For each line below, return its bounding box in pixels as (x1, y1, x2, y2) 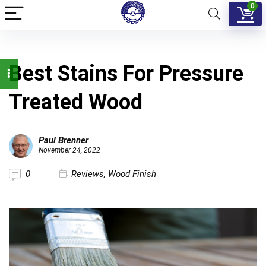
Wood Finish (108, 169, 156, 179)
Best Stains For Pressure (9, 61, 243, 86)
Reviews (71, 169, 104, 179)
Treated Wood (9, 90, 142, 115)
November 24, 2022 (39, 146, 100, 154)
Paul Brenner (39, 135, 88, 145)
